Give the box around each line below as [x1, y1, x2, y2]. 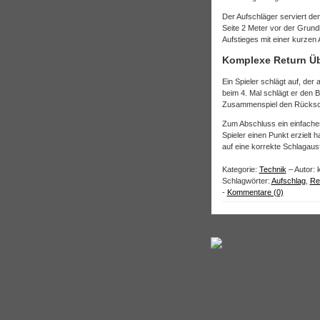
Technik [259, 165, 286, 174]
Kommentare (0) [226, 188, 284, 196]
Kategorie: [221, 165, 259, 174]
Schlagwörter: [221, 176, 271, 185]
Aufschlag [271, 176, 306, 185]
